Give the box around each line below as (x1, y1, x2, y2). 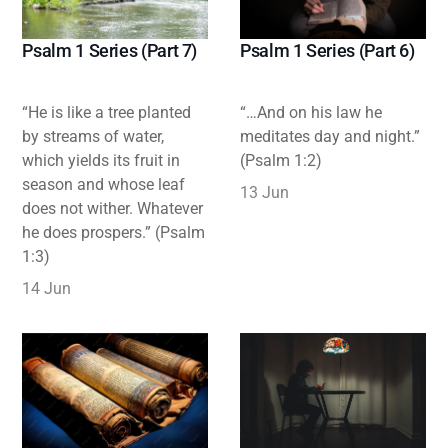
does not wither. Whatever (22, 199, 204, 219)
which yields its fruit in (22, 151, 181, 171)
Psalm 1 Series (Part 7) (22, 40, 198, 62)
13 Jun (240, 183, 289, 203)
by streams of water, (22, 127, 165, 147)
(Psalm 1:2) (240, 151, 322, 171)
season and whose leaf (22, 175, 186, 195)
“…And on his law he (240, 103, 382, 123)
